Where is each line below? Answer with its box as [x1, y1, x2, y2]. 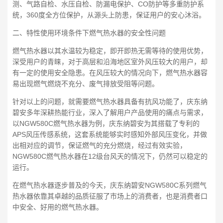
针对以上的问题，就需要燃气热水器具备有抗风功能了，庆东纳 [12, 97, 208, 106]
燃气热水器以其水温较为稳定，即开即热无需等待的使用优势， [12, 46, 208, 55]
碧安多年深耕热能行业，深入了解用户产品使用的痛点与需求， [12, 108, 208, 116]
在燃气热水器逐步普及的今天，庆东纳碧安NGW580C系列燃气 [12, 181, 207, 189]
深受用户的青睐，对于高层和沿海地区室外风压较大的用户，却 [12, 57, 208, 66]
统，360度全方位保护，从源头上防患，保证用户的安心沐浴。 [12, 10, 206, 19]
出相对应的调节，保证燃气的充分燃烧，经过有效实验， [12, 141, 187, 149]
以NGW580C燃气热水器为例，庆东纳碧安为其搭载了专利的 [12, 119, 200, 127]
